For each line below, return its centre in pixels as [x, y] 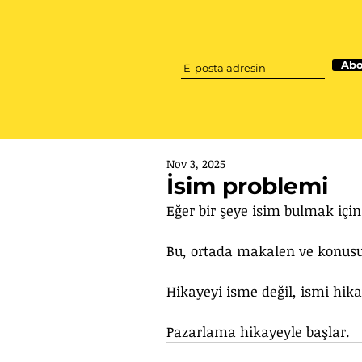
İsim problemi [247, 186]
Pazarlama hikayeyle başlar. [258, 332]
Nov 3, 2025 [196, 164]
